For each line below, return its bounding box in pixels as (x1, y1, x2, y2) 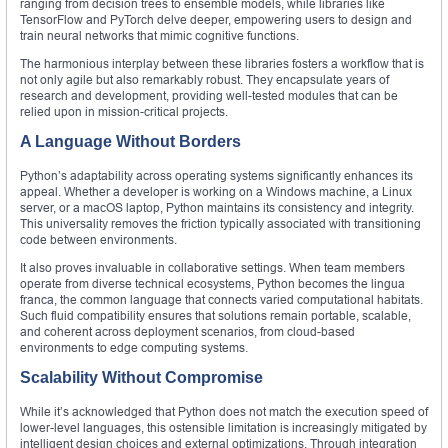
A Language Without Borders (20, 133, 241, 151)
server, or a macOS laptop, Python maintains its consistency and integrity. (20, 200, 414, 216)
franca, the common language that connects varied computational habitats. (20, 292, 423, 308)
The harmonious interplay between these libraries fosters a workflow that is (20, 56, 424, 72)
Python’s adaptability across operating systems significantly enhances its (20, 168, 413, 184)
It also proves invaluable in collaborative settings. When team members (20, 260, 405, 276)
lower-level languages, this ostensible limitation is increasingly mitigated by (20, 420, 427, 436)
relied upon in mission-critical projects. (20, 104, 228, 120)
